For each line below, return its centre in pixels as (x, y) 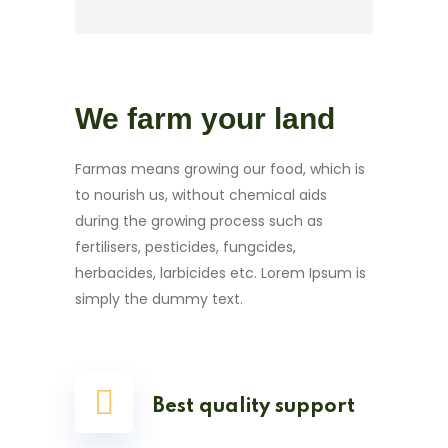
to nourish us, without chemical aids (201, 195)
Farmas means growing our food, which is (220, 169)
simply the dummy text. (159, 299)
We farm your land (205, 118)
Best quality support (254, 406)
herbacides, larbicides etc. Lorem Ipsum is (220, 273)
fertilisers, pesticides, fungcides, (185, 247)
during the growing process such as (199, 221)
